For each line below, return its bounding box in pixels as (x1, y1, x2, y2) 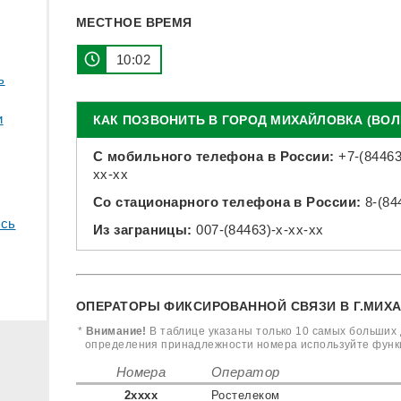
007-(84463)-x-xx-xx (196, 221, 324, 237)
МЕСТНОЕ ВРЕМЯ (76, 14, 192, 30)
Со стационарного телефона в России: (93, 193, 362, 209)
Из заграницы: (93, 221, 192, 237)
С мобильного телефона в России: (93, 148, 335, 164)
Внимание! (85, 324, 147, 337)
